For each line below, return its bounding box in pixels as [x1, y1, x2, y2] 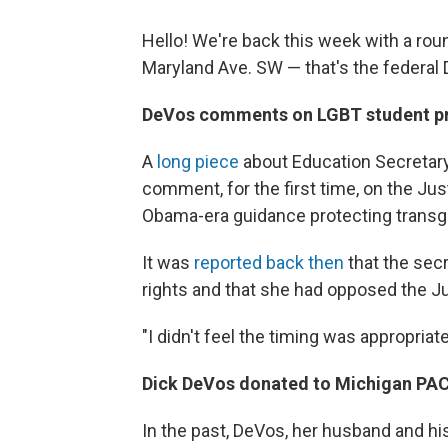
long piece [157, 151, 239, 173]
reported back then [194, 252, 348, 274]
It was [142, 252, 194, 274]
